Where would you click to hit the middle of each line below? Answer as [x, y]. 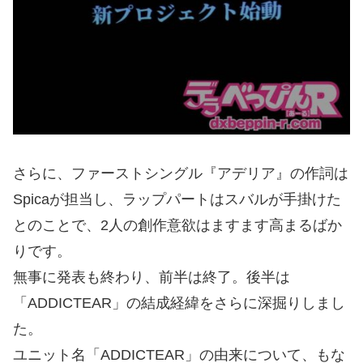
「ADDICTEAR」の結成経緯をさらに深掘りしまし [179, 303]
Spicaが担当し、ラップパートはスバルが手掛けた [177, 199]
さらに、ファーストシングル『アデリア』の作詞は [181, 173]
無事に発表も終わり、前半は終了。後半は [152, 277]
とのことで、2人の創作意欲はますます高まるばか [177, 225]
